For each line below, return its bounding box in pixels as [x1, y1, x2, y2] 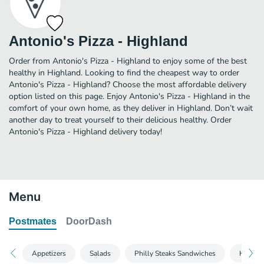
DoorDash [66, 216, 112, 226]
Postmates [9, 216, 57, 226]
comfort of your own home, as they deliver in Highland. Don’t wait [9, 102, 253, 114]
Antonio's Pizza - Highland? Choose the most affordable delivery [9, 78, 246, 90]
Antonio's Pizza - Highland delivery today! [9, 126, 162, 137]
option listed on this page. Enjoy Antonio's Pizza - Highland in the [9, 90, 250, 102]
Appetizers [32, 248, 66, 258]
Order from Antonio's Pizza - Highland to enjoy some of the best [9, 55, 247, 67]
